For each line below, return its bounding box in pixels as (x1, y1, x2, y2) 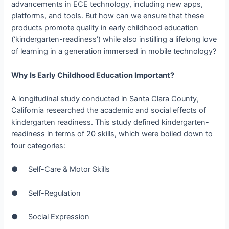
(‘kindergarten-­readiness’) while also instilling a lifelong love (11, 35, 217, 44)
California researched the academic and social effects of (11, 105, 207, 115)
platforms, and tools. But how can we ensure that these (11, 11, 204, 21)
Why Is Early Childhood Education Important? (11, 70, 175, 80)
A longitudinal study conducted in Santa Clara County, (11, 94, 199, 103)
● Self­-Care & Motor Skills (11, 165, 110, 174)
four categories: (11, 141, 66, 150)
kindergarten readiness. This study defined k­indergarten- (11, 117, 210, 127)
